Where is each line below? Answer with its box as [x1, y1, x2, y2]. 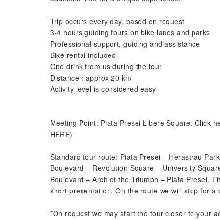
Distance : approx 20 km [50, 73, 132, 82]
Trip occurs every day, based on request [50, 16, 185, 26]
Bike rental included [50, 50, 116, 60]
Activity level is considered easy [50, 84, 156, 94]
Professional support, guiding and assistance [50, 39, 200, 49]
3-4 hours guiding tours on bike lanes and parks [50, 27, 210, 37]
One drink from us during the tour [50, 61, 162, 71]
